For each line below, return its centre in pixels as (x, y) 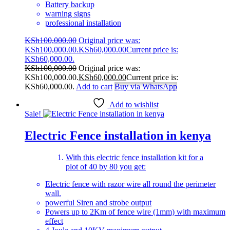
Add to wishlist (134, 105)
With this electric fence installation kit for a (135, 158)
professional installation (83, 23)
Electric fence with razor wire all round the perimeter (130, 184)
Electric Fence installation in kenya (118, 136)
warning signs (68, 14)
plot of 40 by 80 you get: (106, 167)
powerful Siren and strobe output (98, 203)
